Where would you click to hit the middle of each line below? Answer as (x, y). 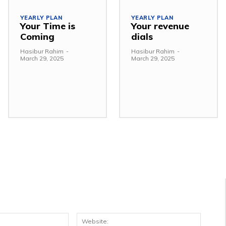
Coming (37, 36)
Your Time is (48, 26)
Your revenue (160, 26)
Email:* (82, 217)
